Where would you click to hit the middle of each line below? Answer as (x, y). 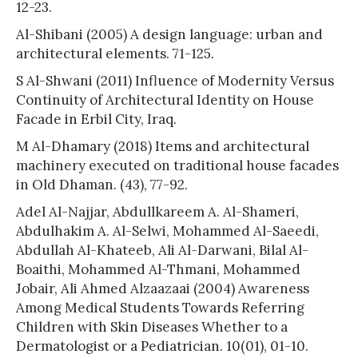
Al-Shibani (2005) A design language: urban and (169, 34)
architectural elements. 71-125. (115, 53)
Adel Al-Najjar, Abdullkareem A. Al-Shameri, (157, 211)
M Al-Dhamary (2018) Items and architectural (163, 146)
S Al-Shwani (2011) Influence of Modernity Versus (175, 80)
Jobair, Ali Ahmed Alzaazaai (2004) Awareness (163, 288)
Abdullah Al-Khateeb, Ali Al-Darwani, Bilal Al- (162, 250)
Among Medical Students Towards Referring (160, 307)
